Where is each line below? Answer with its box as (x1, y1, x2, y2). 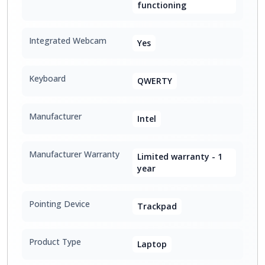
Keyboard (29, 73, 66, 84)
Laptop (137, 238, 167, 250)
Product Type (29, 236, 81, 247)
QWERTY (137, 75, 172, 86)
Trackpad (137, 201, 177, 212)
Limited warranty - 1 (137, 151, 222, 162)
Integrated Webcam (29, 35, 106, 46)
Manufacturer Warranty (29, 148, 119, 160)
